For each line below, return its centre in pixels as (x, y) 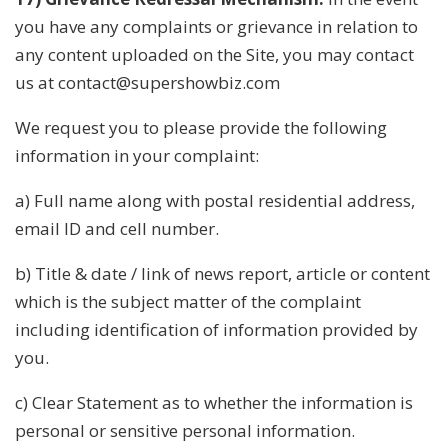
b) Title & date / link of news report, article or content (222, 273)
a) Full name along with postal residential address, (215, 200)
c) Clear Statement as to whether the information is (214, 402)
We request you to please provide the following (201, 127)
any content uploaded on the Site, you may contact (214, 54)
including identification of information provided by (216, 329)
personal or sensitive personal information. (185, 430)
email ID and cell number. (117, 228)
